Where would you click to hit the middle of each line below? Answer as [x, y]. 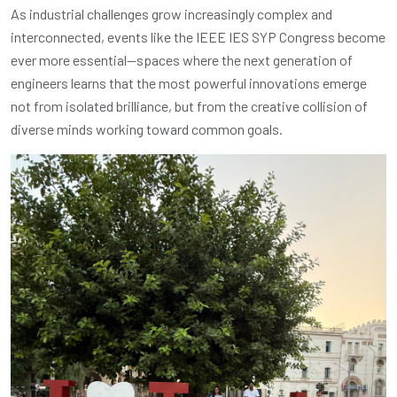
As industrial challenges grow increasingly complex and [171, 13]
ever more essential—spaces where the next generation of [182, 59]
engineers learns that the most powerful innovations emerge [189, 82]
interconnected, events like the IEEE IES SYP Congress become [198, 36]
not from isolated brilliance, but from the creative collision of [189, 105]
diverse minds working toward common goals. [147, 128]
